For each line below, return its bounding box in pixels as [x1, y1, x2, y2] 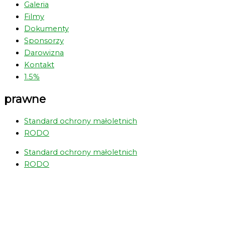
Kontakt [24, 60, 54, 69]
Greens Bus [24, 198, 66, 208]
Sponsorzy [24, 36, 64, 45]
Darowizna [24, 48, 64, 57]
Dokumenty [24, 24, 69, 33]
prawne [4, 92, 46, 105]
